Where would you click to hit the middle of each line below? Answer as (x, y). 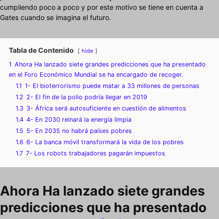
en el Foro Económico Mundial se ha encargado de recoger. (96, 75)
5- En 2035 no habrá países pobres (79, 131)
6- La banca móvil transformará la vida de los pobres (105, 142)
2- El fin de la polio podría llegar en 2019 (87, 97)
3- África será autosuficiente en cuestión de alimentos (106, 109)
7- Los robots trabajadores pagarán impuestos (96, 153)
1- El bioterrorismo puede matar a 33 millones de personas (112, 86)
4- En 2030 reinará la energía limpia (79, 120)
